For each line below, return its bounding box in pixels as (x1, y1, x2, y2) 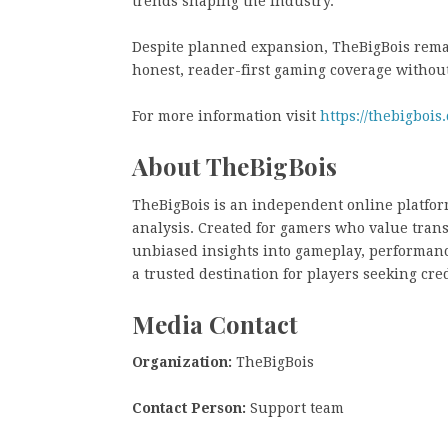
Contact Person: (132, 400, 246, 416)
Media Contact (132, 307, 298, 340)
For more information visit (132, 108, 320, 124)
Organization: (132, 354, 232, 370)
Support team (246, 400, 344, 416)
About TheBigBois (132, 150, 337, 182)
